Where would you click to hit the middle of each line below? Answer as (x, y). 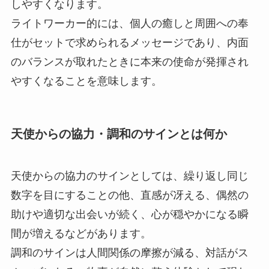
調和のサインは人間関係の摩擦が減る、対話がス (129, 252)
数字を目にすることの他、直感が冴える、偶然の (129, 195)
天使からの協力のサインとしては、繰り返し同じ (129, 176)
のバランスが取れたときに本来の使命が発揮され (129, 62)
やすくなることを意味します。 (86, 81)
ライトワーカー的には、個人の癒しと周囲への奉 (129, 24)
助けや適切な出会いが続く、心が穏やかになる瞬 (129, 214)
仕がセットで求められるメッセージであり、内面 (129, 43)
